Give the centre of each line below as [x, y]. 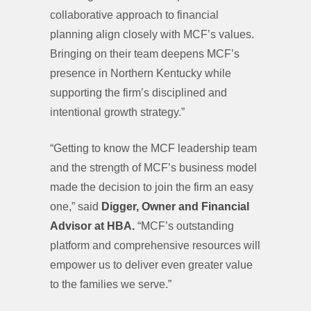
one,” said [76, 207]
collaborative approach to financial [134, 15]
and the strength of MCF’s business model [153, 168]
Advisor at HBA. [92, 226]
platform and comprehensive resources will [155, 245]
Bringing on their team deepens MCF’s [145, 54]
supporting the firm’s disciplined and [138, 93]
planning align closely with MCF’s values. [152, 34]
